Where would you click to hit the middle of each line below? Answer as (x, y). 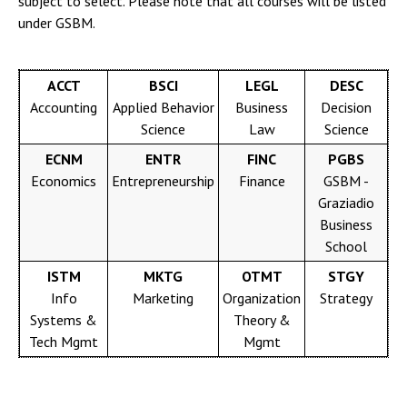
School (346, 246)
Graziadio (346, 203)
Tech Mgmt (64, 342)
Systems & (64, 320)
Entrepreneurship (163, 181)
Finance (262, 181)
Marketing (163, 298)
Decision (346, 107)
